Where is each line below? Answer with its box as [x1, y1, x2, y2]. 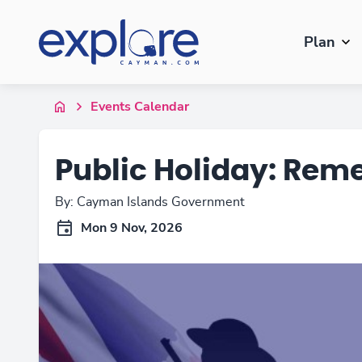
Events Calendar [90, 100, 189, 113]
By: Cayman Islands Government [55, 196, 245, 208]
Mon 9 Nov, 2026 [81, 221, 183, 234]
